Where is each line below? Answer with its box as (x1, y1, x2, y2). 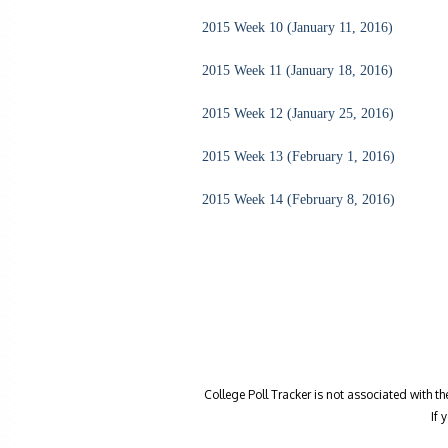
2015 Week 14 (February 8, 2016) (202, 191, 395, 207)
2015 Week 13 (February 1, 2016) (202, 148, 395, 164)
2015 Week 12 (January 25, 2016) (202, 105, 394, 121)
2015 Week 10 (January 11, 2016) (202, 19, 393, 35)
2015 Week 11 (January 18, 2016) (202, 62, 393, 78)
